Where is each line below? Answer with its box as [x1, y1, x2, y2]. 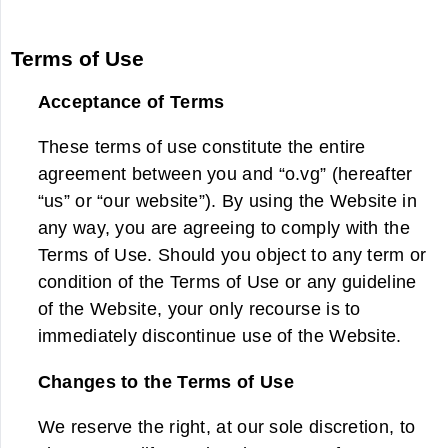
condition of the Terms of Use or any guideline [37, 271, 417, 293]
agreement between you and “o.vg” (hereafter [37, 163, 413, 185]
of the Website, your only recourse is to [37, 298, 361, 320]
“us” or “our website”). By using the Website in [37, 190, 417, 212]
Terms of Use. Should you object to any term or [37, 244, 427, 266]
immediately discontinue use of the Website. [37, 325, 402, 347]
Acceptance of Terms [37, 91, 225, 112]
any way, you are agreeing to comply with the [37, 217, 410, 239]
